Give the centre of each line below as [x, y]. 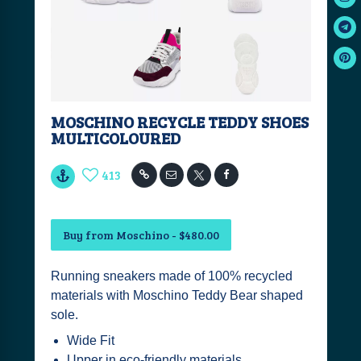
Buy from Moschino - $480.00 [141, 235]
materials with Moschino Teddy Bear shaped [176, 295]
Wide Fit [90, 340]
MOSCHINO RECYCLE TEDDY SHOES [179, 122]
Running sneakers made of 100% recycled [171, 276]
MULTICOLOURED [115, 138]
